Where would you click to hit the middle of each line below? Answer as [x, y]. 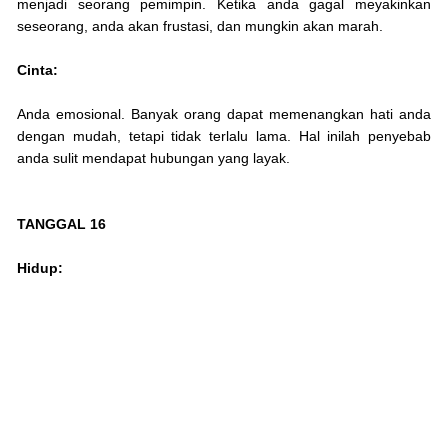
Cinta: [37, 70]
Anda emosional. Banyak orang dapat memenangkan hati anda [224, 114]
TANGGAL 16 [61, 224]
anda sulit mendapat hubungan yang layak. [153, 158]
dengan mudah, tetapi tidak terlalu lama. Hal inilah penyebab [224, 136]
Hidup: [40, 268]
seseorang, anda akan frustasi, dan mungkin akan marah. [200, 26]
